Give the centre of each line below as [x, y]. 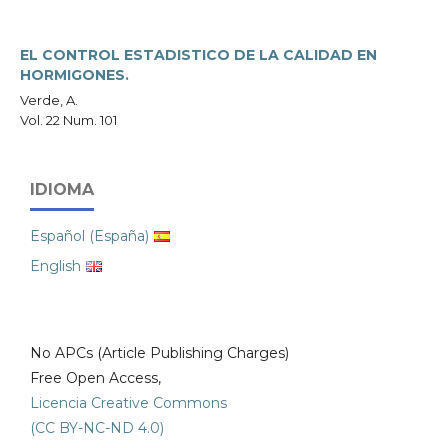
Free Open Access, [95, 378]
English [55, 266]
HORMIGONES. [74, 75]
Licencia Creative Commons [128, 403]
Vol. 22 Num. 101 [68, 120]
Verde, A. [49, 100]
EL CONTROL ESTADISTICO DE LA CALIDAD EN [198, 55]
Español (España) [89, 236]
